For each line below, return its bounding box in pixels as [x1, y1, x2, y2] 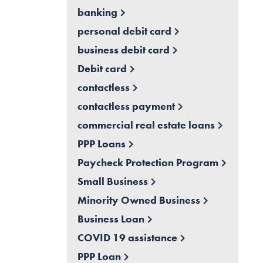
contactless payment [77, 99, 175, 113]
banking [77, 5, 117, 19]
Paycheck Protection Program [77, 156, 218, 170]
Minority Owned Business [77, 193, 200, 207]
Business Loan [77, 212, 144, 226]
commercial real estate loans [77, 118, 215, 132]
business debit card [77, 43, 170, 57]
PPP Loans [77, 137, 126, 151]
